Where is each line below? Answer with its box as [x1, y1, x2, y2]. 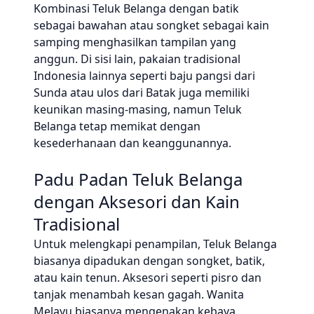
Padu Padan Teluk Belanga [34, 168, 243, 191]
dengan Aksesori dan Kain [34, 190, 240, 213]
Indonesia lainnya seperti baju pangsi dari [34, 68, 255, 83]
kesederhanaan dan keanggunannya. [34, 135, 231, 151]
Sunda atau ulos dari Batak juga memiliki [34, 85, 250, 100]
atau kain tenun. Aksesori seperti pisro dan [34, 270, 261, 285]
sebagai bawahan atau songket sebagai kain [34, 18, 269, 33]
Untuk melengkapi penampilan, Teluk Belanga [34, 236, 277, 252]
